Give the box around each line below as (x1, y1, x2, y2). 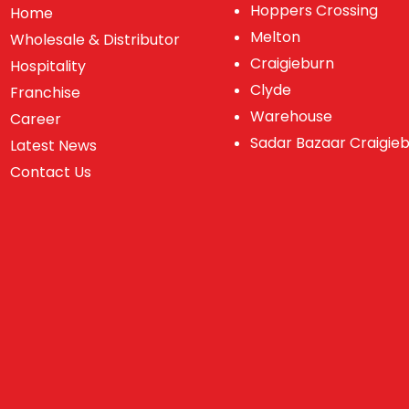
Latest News (10, 134, 98, 156)
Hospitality (10, 55, 87, 77)
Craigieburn (249, 53, 334, 75)
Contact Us (10, 161, 92, 183)
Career (10, 108, 62, 130)
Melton (249, 26, 300, 48)
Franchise (10, 81, 81, 103)
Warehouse (249, 106, 332, 128)
